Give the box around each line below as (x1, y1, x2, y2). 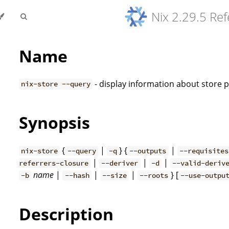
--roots (140, 170, 169, 180)
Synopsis (19, 111, 90, 134)
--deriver (101, 158, 139, 168)
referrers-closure (19, 158, 88, 168)
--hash (64, 170, 89, 180)
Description (19, 202, 113, 225)
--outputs (129, 146, 167, 155)
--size (102, 170, 127, 180)
